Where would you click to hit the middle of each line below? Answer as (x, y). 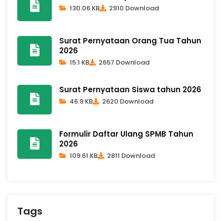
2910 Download (133, 8)
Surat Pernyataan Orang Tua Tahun (130, 40)
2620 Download (127, 101)
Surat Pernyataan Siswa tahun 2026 (130, 89)
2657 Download (123, 62)
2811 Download (130, 155)
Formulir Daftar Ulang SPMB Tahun (126, 134)
